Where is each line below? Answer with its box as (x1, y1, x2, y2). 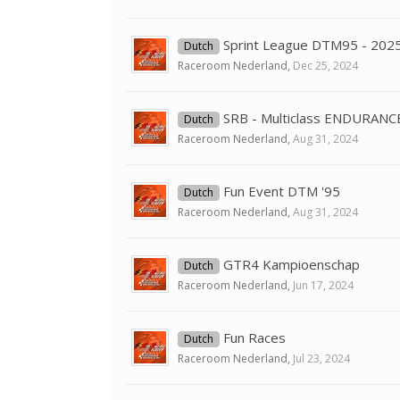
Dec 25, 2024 (293, 58, 358, 73)
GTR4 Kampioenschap (223, 255, 360, 273)
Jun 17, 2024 (293, 278, 354, 293)
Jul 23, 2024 (293, 351, 350, 366)
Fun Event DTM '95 (223, 182, 340, 200)
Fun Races (223, 329, 286, 346)
